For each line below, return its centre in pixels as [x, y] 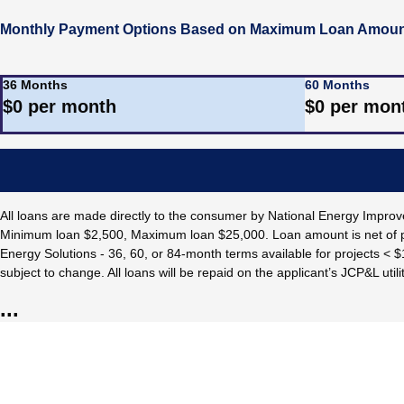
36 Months [35, 85]
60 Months [337, 85]
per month [69, 106]
